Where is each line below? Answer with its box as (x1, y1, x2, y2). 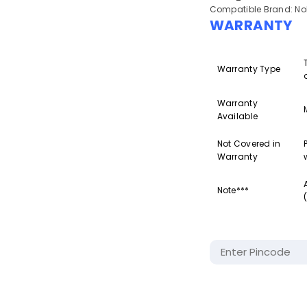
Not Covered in (217, 138, 281, 149)
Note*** (217, 184, 249, 196)
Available (217, 110, 258, 122)
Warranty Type (217, 63, 281, 75)
